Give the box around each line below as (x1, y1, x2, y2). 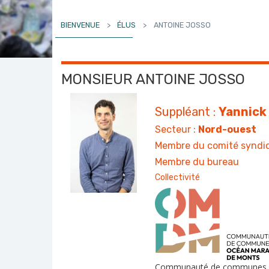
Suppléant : (155, 104, 219, 119)
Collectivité (155, 172, 201, 183)
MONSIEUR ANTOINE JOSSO (61, 70, 245, 88)
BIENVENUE (60, 20, 100, 29)
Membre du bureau (155, 156, 240, 168)
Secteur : (155, 123, 199, 135)
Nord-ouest (198, 123, 257, 135)
